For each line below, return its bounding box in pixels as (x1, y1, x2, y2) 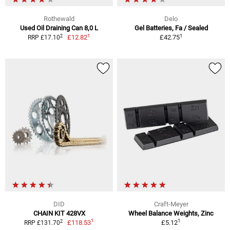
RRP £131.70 (24, 219, 60, 227)
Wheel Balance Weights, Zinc (128, 209, 214, 218)
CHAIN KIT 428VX (33, 209, 85, 218)
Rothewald (44, 15, 74, 23)
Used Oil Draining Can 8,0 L (20, 24, 98, 32)
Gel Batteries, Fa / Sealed (134, 24, 208, 32)
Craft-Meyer (154, 200, 188, 208)
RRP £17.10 (27, 34, 60, 42)
